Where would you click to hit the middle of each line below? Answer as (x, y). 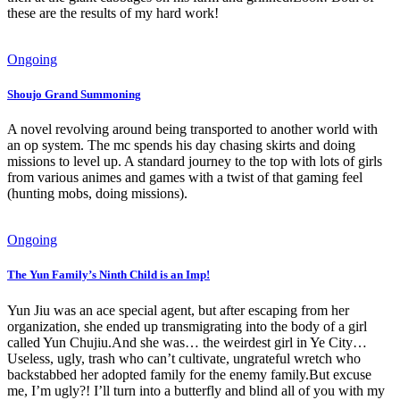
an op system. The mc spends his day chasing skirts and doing (181, 146)
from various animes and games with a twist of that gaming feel (185, 178)
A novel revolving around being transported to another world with (192, 129)
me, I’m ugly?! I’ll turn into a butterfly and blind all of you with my (196, 390)
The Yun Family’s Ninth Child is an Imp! (108, 275)
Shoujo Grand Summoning (74, 94)
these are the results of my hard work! (113, 12)
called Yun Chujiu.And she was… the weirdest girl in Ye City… (187, 342)
